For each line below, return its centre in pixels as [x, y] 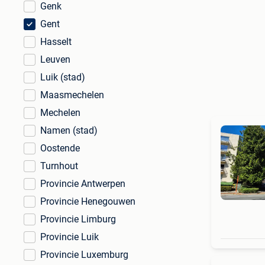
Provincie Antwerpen [83, 184]
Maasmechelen [72, 95]
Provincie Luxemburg [84, 255]
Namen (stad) [69, 130]
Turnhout [59, 166]
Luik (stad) [63, 77]
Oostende [60, 148]
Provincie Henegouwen [88, 201]
